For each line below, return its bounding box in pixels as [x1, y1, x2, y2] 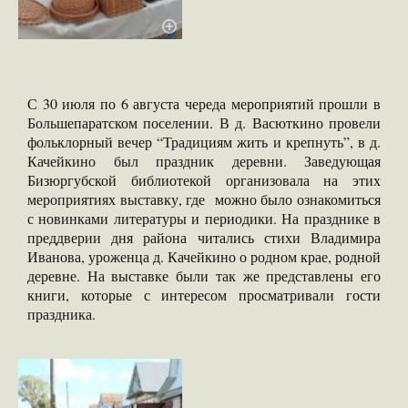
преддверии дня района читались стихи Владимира [27, 227, 381, 247]
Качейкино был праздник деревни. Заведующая [27, 150, 381, 170]
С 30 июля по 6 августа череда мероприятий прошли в [27, 93, 381, 113]
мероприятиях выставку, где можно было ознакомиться [27, 189, 381, 209]
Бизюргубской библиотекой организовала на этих [27, 169, 381, 189]
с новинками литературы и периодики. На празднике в [27, 208, 381, 228]
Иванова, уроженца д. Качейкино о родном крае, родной [27, 246, 381, 266]
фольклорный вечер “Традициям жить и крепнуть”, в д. [27, 131, 381, 151]
